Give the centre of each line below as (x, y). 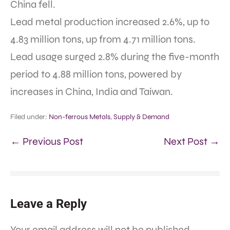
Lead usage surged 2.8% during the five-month (115, 56)
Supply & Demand (141, 117)
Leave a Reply (49, 204)
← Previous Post (47, 141)
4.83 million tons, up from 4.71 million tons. (103, 39)
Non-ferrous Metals (80, 117)
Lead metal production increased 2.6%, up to (110, 22)
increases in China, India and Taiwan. (92, 91)
